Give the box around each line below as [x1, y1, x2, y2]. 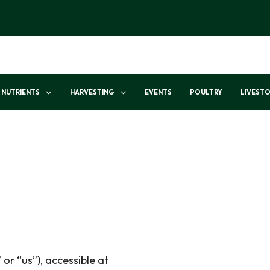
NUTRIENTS [1, 87, 40, 96]
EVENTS [145, 87, 172, 96]
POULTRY [190, 87, 223, 96]
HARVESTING [70, 87, 115, 96]
